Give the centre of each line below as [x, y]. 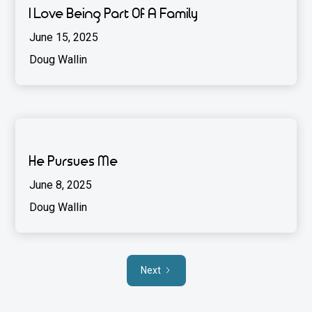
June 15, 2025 [64, 38]
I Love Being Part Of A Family [114, 14]
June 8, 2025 [61, 185]
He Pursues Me [74, 162]
